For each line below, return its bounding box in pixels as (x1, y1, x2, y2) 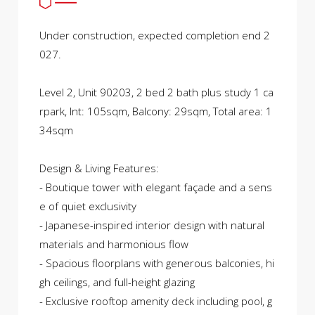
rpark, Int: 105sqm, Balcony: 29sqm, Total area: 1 (39, 103, 273, 118)
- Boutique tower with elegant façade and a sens (39, 179, 273, 194)
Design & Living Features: (39, 160, 160, 175)
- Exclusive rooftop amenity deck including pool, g (39, 293, 273, 308)
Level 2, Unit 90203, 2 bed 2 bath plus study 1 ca (39, 84, 274, 99)
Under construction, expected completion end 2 (39, 27, 271, 42)
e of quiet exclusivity (39, 198, 137, 213)
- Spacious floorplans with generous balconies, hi (39, 255, 275, 270)
